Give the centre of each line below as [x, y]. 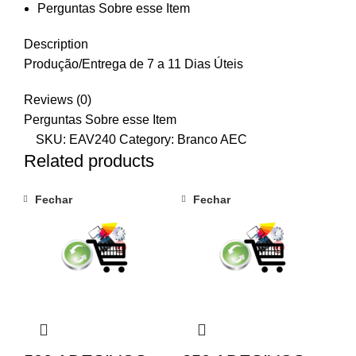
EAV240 [93, 139]
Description [56, 44]
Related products [89, 161]
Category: [148, 139]
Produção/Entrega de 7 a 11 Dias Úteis [133, 64]
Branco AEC [212, 139]
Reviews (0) [58, 99]
